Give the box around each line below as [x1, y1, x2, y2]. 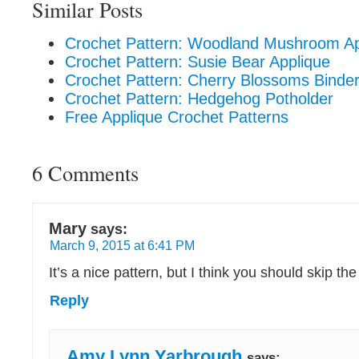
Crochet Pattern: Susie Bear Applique [65, 53, 330, 71]
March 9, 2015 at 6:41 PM [50, 238, 195, 252]
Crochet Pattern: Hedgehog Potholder [65, 90, 333, 107]
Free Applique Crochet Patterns [65, 108, 288, 126]
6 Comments [32, 159, 139, 187]
